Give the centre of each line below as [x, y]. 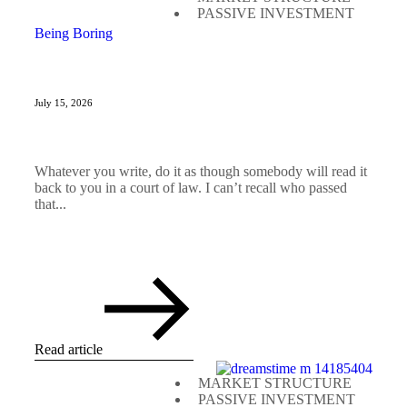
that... [50, 204]
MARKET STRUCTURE [275, 383]
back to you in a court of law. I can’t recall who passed [191, 188]
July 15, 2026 [64, 103]
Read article [69, 350]
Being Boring [74, 34]
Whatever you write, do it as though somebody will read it [201, 172]
